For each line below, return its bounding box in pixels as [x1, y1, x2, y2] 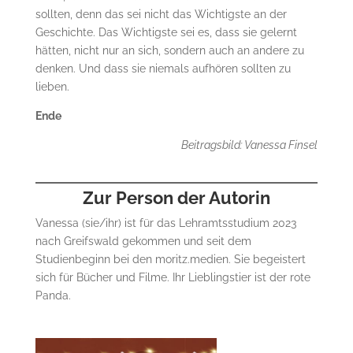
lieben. [35, 80, 69, 93]
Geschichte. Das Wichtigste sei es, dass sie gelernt [35, 25, 297, 39]
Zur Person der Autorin [82, 187, 270, 208]
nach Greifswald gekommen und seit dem [35, 234, 251, 247]
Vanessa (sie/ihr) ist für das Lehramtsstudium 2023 [35, 216, 296, 229]
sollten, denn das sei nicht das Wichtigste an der [35, 7, 287, 20]
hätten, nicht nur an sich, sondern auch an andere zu [35, 43, 304, 57]
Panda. [35, 288, 71, 302]
